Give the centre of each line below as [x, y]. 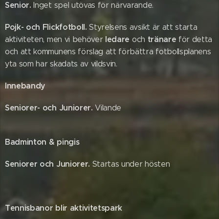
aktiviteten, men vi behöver [54, 39]
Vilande [108, 108]
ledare [117, 39]
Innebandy [25, 86]
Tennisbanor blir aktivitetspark [64, 208]
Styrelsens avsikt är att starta [143, 27]
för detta [196, 39]
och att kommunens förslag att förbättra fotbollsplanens [108, 52]
